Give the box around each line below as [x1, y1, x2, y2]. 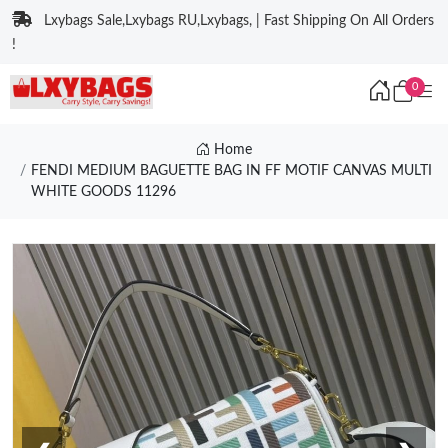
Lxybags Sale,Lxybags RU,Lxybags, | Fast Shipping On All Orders [44, 14, 434, 28]
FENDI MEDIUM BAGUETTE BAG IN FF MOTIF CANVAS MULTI [30, 164, 432, 178]
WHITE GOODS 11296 [30, 185, 176, 199]
